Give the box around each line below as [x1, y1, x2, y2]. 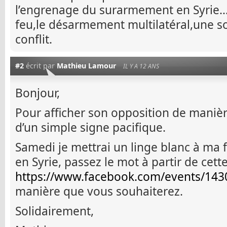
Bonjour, [15, 85, 60, 101]
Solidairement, [15, 203, 94, 219]
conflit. [15, 31, 52, 48]
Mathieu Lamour [57, 61, 116, 71]
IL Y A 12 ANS [123, 62, 159, 71]
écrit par [24, 61, 57, 71]
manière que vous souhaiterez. [15, 183, 183, 199]
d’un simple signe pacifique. [15, 120, 166, 136]
